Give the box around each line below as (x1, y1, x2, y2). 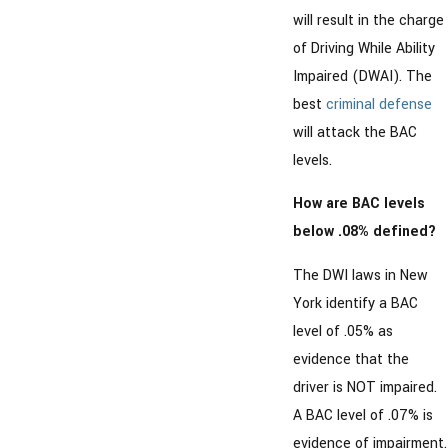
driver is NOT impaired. (292, 376, 437, 398)
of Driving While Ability (292, 37, 435, 59)
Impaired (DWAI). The (292, 65, 432, 87)
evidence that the (292, 348, 409, 370)
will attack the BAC (292, 121, 417, 143)
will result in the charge (292, 9, 444, 31)
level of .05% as (292, 320, 393, 342)
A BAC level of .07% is (292, 404, 433, 426)
